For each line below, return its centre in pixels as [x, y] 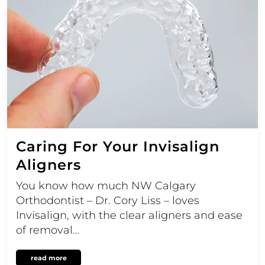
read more [49, 258]
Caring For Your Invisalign [118, 147]
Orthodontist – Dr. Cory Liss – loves [108, 201]
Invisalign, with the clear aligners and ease [129, 216]
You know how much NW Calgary [106, 186]
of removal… [48, 230]
